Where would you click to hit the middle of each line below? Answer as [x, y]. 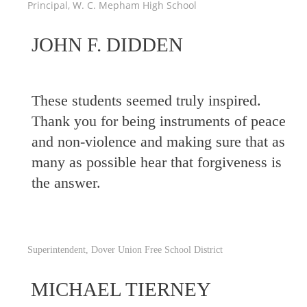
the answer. [66, 183]
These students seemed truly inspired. [146, 100]
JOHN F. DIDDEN [107, 45]
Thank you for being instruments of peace [159, 121]
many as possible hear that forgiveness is [157, 162]
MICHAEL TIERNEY [121, 289]
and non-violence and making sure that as [158, 142]
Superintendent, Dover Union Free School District [125, 250]
